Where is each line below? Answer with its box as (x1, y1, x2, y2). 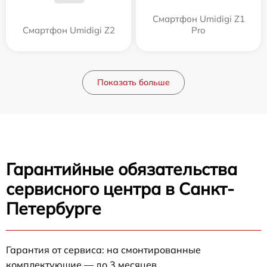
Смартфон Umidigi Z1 (152, 13, 245, 25)
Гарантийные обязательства (6, 159, 237, 180)
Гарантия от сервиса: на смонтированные (6, 244, 201, 256)
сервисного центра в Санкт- (6, 178, 234, 200)
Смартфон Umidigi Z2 (22, 24, 115, 36)
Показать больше (97, 77, 170, 88)
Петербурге (6, 198, 101, 219)
